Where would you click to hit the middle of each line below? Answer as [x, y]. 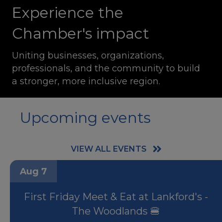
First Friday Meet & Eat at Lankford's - [116, 199]
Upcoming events [85, 120]
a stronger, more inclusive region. [86, 83]
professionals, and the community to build [106, 71]
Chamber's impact [81, 36]
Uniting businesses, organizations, [88, 58]
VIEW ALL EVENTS [109, 151]
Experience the [68, 15]
